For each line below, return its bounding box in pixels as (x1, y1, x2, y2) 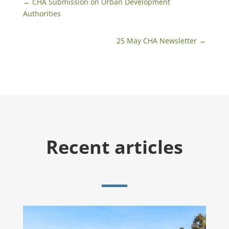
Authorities (22, 9, 61, 19)
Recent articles (45, 134, 183, 160)
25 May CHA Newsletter (117, 36, 197, 46)
